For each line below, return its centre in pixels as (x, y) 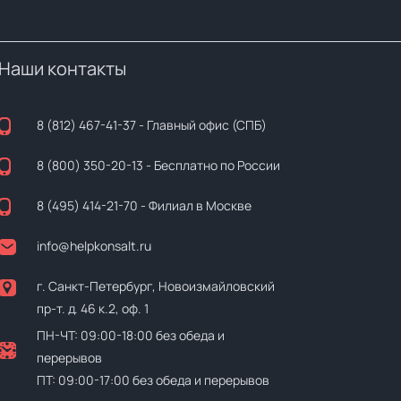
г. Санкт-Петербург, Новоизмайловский (155, 286)
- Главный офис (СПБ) (201, 125)
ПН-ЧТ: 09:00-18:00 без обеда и (130, 335)
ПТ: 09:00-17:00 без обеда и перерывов (153, 380)
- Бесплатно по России (211, 165)
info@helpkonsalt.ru (94, 246)
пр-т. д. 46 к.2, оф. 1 (92, 308)
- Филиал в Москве (194, 205)
